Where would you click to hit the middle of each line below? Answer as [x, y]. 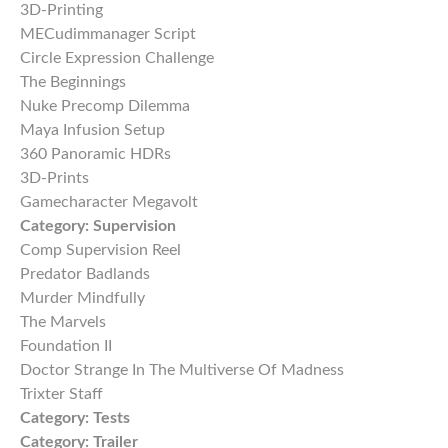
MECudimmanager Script [108, 34]
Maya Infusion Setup [92, 130]
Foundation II [66, 346]
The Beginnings [73, 82]
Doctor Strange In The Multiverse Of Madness [182, 370]
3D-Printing [61, 10]
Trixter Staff [61, 394]
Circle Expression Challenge [117, 58]
